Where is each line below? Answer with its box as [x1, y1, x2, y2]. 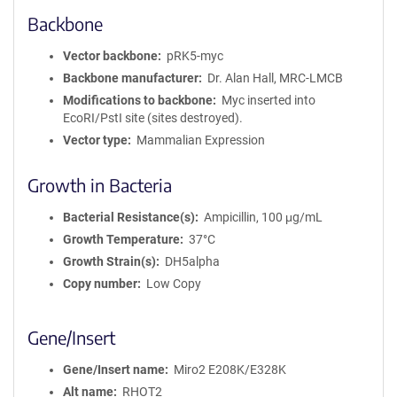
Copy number [63, 276, 137, 291]
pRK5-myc [166, 49, 223, 63]
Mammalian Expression [136, 133, 265, 147]
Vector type [63, 133, 128, 147]
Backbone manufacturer [63, 71, 198, 85]
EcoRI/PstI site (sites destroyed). [63, 111, 243, 125]
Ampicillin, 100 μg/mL [203, 210, 323, 224]
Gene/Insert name [63, 362, 165, 377]
